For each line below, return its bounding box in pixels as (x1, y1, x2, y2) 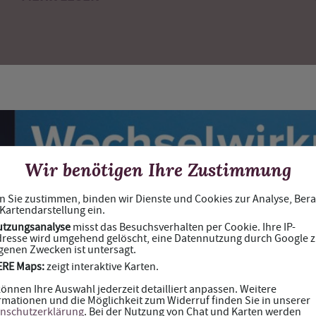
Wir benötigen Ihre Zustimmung (25, 158, 291, 181)
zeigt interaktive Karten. (44, 260, 159, 274)
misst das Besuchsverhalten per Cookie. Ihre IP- (71, 220, 296, 234)
